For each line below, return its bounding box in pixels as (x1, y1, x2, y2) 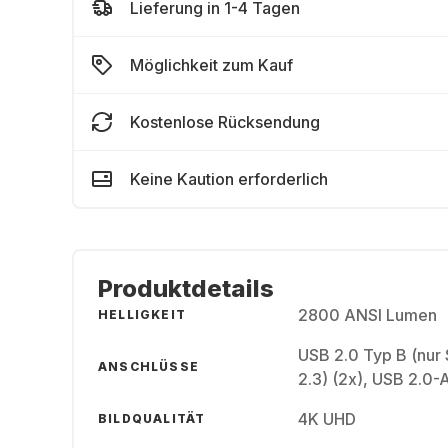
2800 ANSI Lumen (298, 305, 437, 325)
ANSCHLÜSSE (98, 359, 199, 374)
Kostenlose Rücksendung (130, 112, 320, 132)
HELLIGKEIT (98, 307, 186, 322)
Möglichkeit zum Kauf (130, 55, 293, 75)
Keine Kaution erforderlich (130, 169, 328, 189)
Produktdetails (98, 274, 274, 303)
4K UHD (298, 409, 356, 429)
